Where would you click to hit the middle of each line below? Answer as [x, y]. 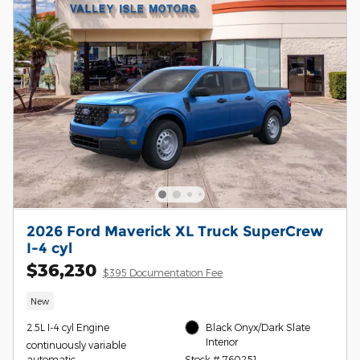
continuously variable [76, 345]
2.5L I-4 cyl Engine [68, 327]
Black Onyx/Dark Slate [258, 327]
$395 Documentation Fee [163, 272]
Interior [222, 342]
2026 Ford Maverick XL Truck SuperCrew [175, 231]
